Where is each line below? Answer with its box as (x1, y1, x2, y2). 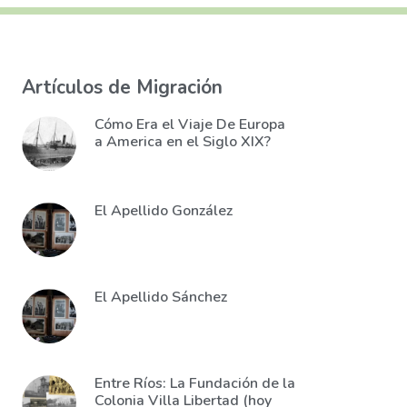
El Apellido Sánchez (94, 287, 227, 307)
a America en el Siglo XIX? (94, 132, 271, 152)
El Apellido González (94, 201, 233, 221)
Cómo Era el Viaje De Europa (94, 114, 285, 134)
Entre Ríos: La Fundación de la (94, 373, 295, 393)
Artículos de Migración (22, 74, 223, 100)
